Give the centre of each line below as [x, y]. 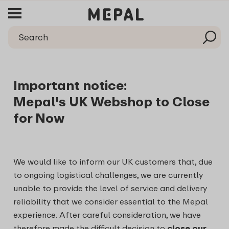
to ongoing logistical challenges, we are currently [108, 175]
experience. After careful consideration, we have [107, 215]
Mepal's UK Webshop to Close [111, 101]
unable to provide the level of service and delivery [110, 188]
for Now [39, 118]
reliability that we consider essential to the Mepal [111, 201]
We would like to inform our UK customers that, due [113, 162]
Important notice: [70, 85]
